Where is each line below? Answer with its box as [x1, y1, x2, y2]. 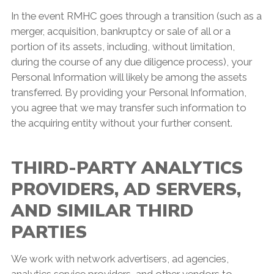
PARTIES [10, 220, 87, 244]
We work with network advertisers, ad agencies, [10, 252, 229, 265]
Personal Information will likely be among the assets [10, 70, 247, 83]
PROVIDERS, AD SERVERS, [10, 177, 241, 201]
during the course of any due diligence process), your [10, 55, 252, 68]
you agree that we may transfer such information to [10, 101, 246, 114]
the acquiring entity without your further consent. [10, 116, 232, 129]
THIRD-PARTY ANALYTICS [10, 155, 243, 180]
